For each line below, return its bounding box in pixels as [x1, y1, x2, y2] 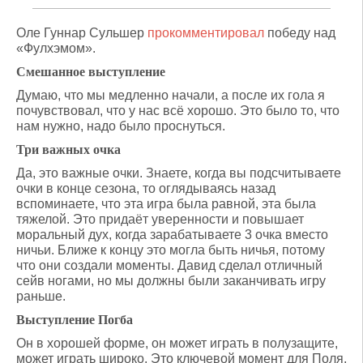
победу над [264, 26, 335, 40]
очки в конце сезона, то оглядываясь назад [16, 181, 275, 195]
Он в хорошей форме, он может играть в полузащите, [16, 336, 338, 350]
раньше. [16, 289, 66, 303]
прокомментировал [147, 26, 264, 40]
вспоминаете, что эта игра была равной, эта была [16, 197, 316, 211]
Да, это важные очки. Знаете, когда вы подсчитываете [16, 166, 341, 180]
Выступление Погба [16, 313, 133, 327]
